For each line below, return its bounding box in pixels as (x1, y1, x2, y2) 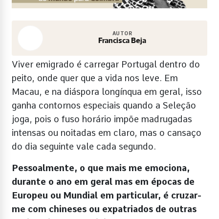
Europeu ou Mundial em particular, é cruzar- (12, 190, 201, 201)
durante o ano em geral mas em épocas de (12, 176, 195, 187)
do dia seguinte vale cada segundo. (12, 141, 156, 152)
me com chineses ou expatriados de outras (12, 204, 197, 215)
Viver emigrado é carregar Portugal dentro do (12, 59, 200, 70)
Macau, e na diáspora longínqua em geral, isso (12, 87, 202, 97)
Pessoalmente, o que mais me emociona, (12, 163, 190, 174)
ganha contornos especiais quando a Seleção (12, 100, 196, 111)
